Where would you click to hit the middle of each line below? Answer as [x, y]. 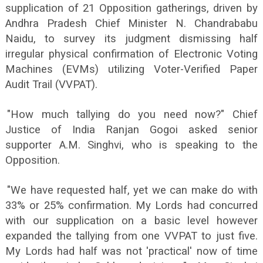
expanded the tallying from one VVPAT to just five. [131, 236]
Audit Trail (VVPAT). [51, 85]
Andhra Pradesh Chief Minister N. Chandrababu [131, 24]
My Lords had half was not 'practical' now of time [131, 252]
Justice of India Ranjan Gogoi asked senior [131, 130]
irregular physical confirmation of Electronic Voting [131, 54]
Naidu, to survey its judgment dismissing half [131, 39]
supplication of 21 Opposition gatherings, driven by [131, 9]
